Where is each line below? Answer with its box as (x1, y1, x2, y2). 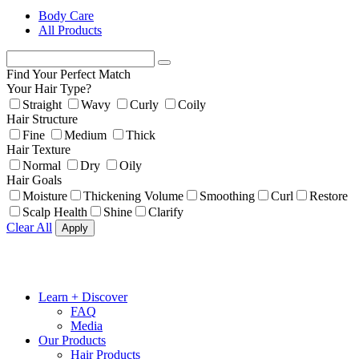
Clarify (148, 205, 184, 220)
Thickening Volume (83, 189, 184, 204)
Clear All (6, 220, 52, 235)
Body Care (38, 9, 94, 23)
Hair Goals (6, 173, 62, 188)
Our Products (38, 333, 106, 348)
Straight (22, 98, 62, 112)
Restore (309, 189, 348, 204)
